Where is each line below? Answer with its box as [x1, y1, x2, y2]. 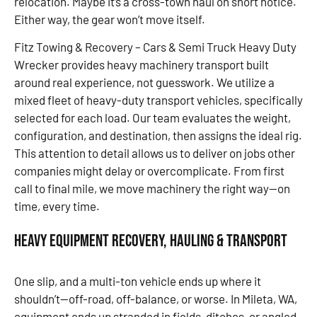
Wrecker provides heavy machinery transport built [14, 57, 269, 72]
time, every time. [14, 199, 100, 214]
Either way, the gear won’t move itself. [14, 11, 205, 26]
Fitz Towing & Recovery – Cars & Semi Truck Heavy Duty [14, 40, 296, 54]
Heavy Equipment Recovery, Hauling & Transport [14, 230, 287, 251]
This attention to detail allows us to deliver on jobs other [14, 146, 295, 161]
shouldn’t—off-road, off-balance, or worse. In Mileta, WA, [14, 291, 297, 306]
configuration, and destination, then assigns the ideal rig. [14, 128, 302, 143]
